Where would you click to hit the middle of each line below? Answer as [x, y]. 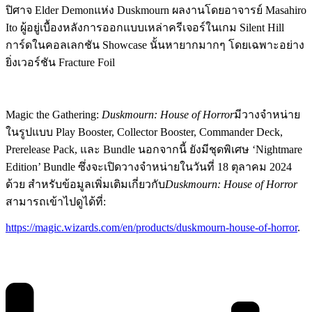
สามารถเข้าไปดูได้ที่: [56, 201]
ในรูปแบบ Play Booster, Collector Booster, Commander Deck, [144, 132]
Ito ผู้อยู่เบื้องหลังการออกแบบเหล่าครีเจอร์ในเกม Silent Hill [145, 27]
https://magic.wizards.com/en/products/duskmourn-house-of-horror [151, 227]
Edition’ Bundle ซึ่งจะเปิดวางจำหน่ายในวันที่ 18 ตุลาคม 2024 [149, 166]
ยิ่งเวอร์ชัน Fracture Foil [60, 62]
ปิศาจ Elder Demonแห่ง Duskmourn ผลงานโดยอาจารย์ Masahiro [156, 10]
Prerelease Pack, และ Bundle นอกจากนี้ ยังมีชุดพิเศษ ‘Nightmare [154, 149]
